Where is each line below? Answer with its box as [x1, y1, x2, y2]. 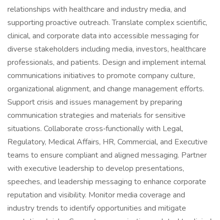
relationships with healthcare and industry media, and [7, 4, 186, 15]
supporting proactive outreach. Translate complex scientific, [7, 17, 207, 28]
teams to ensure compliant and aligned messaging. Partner [7, 150, 207, 161]
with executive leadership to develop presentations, [7, 163, 184, 174]
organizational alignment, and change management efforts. [7, 83, 204, 94]
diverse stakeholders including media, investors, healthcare [7, 44, 206, 55]
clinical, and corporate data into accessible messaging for [7, 30, 199, 41]
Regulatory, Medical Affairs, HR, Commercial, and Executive [7, 137, 208, 147]
